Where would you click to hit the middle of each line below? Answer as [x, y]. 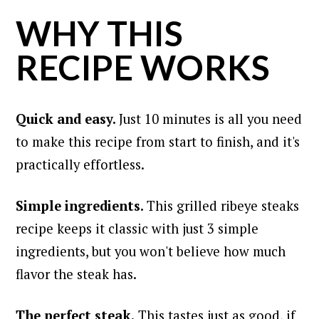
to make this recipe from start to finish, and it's [158, 141]
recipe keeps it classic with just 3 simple [137, 228]
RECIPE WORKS [143, 67]
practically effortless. [80, 164]
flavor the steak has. [77, 274]
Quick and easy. [68, 119]
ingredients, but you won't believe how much [151, 251]
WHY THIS [100, 33]
